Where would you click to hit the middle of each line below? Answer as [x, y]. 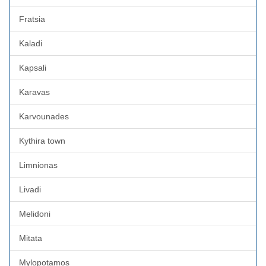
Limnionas [38, 165]
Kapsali [33, 67]
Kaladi [31, 43]
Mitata [31, 238]
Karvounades [44, 116]
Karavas [34, 92]
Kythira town [42, 140]
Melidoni [35, 213]
